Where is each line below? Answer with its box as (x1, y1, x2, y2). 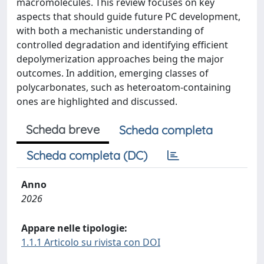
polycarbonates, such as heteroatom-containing (16, 81, 231, 94)
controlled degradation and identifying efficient (16, 38, 228, 51)
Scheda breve (26, 122, 100, 137)
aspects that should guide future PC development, (16, 10, 240, 23)
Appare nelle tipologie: (21, 222, 127, 235)
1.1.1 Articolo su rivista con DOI (21, 236, 160, 249)
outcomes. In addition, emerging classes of (16, 67, 209, 80)
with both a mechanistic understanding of (16, 24, 204, 37)
